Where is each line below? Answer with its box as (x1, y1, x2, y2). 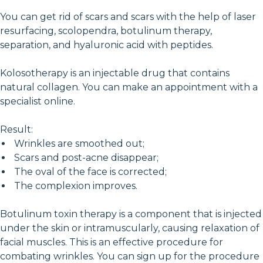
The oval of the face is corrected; (12, 166, 167, 177)
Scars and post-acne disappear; (12, 151, 159, 163)
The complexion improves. (12, 180, 137, 191)
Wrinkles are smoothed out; (12, 137, 144, 149)
